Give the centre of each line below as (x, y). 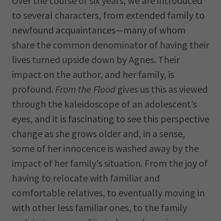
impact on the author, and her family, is (93, 74)
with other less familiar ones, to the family (99, 207)
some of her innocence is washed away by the (105, 148)
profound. (34, 89)
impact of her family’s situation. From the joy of (110, 163)
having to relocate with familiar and (86, 178)
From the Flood (85, 89)
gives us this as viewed (162, 89)
